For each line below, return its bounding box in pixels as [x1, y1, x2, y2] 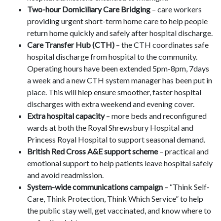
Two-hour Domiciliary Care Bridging [27, 4, 150, 14]
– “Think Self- [163, 182, 210, 192]
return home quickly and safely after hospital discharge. [27, 28, 213, 38]
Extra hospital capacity [27, 111, 105, 121]
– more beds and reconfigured [105, 111, 207, 121]
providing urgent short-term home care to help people [27, 16, 208, 26]
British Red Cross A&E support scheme [27, 147, 158, 156]
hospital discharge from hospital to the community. [27, 52, 197, 62]
